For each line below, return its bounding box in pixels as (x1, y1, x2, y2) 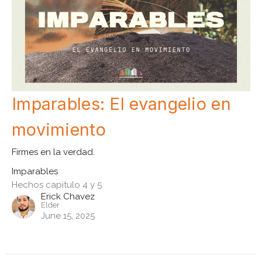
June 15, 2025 (41, 210, 95, 221)
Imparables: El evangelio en (12, 93, 231, 114)
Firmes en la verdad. (12, 146, 95, 157)
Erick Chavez (41, 191, 95, 202)
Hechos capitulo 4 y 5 (12, 179, 102, 190)
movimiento (12, 119, 106, 140)
